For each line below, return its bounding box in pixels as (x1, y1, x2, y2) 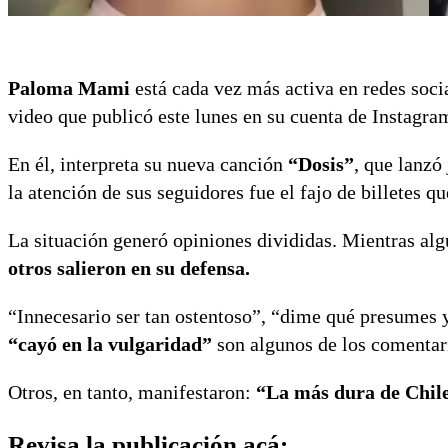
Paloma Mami (8, 77, 130, 100)
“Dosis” (288, 153, 354, 176)
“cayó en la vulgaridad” (8, 333, 217, 356)
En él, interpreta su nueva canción (8, 153, 288, 176)
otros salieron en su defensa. (8, 257, 250, 280)
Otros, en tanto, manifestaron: (8, 381, 256, 404)
